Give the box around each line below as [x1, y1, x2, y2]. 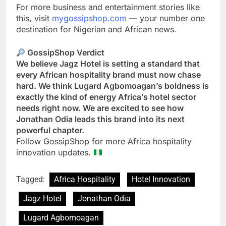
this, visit [16, 13, 52, 24]
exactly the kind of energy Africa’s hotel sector [16, 92, 196, 102]
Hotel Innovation [132, 175, 190, 185]
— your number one [127, 13, 205, 24]
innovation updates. [16, 147, 93, 158]
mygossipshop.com [52, 13, 127, 24]
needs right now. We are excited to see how [16, 103, 184, 114]
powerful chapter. [16, 125, 84, 136]
